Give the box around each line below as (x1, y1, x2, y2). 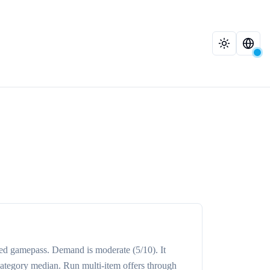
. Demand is (47, 245, 95, 255)
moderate (95, 245, 130, 255)
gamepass (10, 245, 47, 255)
